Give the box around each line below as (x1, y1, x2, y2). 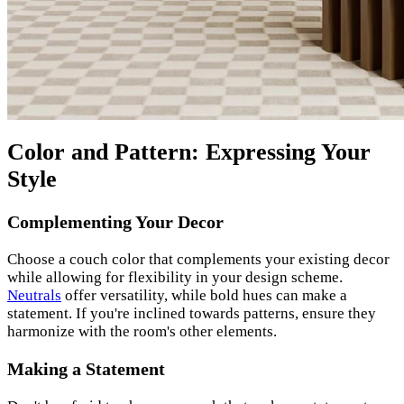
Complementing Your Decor (7, 212, 224, 233)
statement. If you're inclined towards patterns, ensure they (7, 305, 376, 323)
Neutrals (7, 287, 61, 305)
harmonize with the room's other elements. (7, 323, 277, 341)
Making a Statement (7, 359, 165, 380)
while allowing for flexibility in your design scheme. (7, 269, 343, 287)
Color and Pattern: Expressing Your (7, 139, 371, 166)
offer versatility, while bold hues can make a (61, 287, 347, 305)
